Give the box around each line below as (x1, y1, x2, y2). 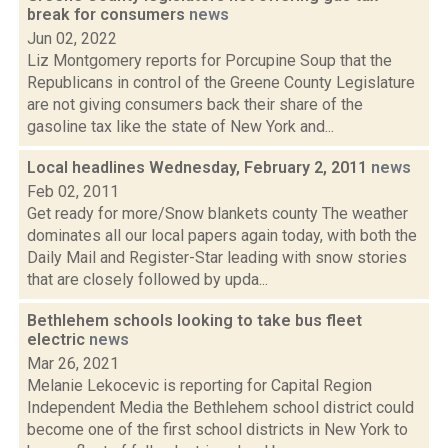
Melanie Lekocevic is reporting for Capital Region (27, 376, 372, 395)
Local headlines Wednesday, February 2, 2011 (27, 158, 371, 177)
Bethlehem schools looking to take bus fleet (27, 311, 362, 330)
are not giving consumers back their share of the (27, 95, 363, 114)
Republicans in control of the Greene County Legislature (27, 73, 415, 92)
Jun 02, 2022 (27, 29, 117, 48)
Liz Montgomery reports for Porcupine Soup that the (27, 51, 392, 70)
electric (27, 330, 89, 349)
